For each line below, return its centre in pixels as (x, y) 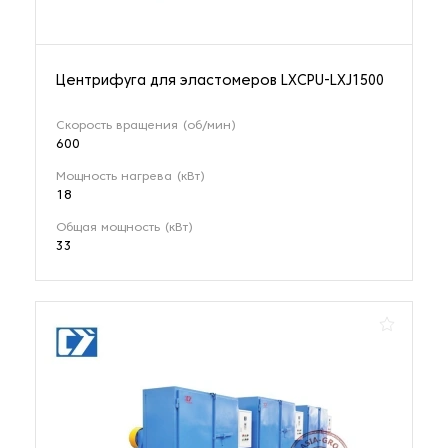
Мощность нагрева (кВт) (130, 176)
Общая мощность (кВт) (124, 227)
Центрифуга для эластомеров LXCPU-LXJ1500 (220, 81)
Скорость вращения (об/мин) (146, 125)
